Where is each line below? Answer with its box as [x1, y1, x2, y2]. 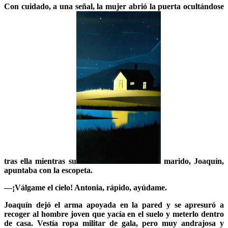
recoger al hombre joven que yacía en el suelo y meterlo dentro [4, 209, 224, 218]
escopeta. [60, 165, 93, 175]
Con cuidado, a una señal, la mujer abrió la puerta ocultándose [4, 2, 224, 11]
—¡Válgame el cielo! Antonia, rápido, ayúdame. [4, 183, 167, 192]
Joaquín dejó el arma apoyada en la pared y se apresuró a [4, 200, 224, 209]
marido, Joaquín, [160, 156, 224, 165]
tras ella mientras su [4, 156, 76, 165]
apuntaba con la [4, 165, 60, 175]
